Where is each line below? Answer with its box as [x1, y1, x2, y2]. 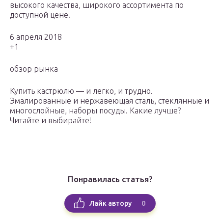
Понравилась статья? [67, 174, 153, 184]
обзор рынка [10, 64, 58, 74]
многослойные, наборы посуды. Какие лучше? [10, 106, 181, 115]
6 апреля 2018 [10, 32, 62, 42]
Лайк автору [89, 199, 132, 207]
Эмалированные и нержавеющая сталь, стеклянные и [10, 96, 209, 106]
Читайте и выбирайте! [10, 116, 91, 125]
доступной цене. [10, 10, 70, 20]
